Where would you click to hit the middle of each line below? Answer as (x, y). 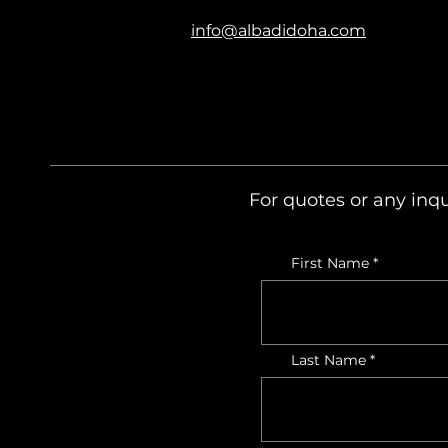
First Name (330, 263)
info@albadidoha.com (278, 30)
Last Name (328, 360)
